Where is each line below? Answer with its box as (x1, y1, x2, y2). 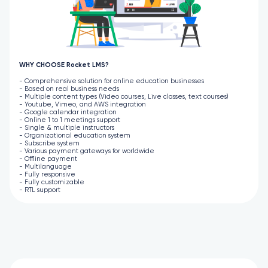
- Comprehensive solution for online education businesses (19, 77, 204, 84)
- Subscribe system (19, 139, 80, 147)
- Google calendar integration (19, 108, 117, 115)
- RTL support (19, 186, 60, 193)
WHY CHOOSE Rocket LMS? (19, 61, 109, 68)
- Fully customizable (19, 178, 84, 185)
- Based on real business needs (19, 85, 119, 92)
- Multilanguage (19, 163, 72, 170)
